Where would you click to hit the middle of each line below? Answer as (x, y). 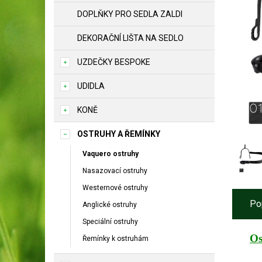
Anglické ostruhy (110, 205)
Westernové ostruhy (115, 188)
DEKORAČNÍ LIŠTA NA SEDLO (130, 38)
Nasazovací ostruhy (115, 171)
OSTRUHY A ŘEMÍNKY (119, 134)
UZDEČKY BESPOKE (114, 62)
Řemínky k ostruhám (116, 239)
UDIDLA (91, 86)
